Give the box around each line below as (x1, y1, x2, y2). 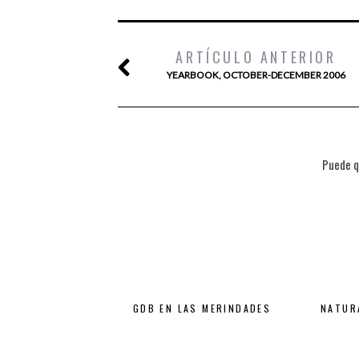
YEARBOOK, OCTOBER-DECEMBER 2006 (166, 69, 345, 81)
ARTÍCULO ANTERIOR (175, 46, 337, 67)
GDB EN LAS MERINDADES (132, 301, 272, 315)
